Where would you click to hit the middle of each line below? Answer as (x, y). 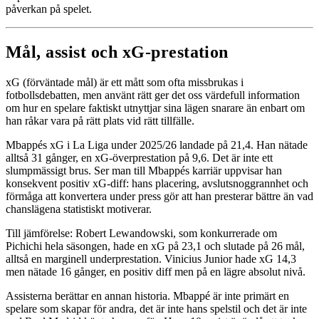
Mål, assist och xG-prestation (117, 52)
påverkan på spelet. (49, 9)
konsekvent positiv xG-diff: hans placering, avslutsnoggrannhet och (157, 183)
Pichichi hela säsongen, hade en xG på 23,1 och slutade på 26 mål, (155, 246)
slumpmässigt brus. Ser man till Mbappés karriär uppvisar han (144, 170)
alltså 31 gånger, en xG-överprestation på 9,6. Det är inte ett (139, 157)
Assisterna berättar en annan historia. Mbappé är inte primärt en (147, 296)
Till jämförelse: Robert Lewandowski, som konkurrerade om (141, 233)
